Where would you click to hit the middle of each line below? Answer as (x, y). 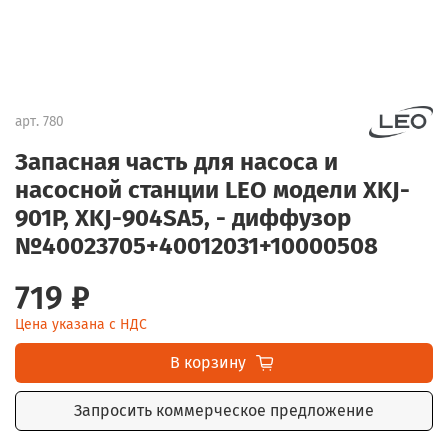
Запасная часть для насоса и (176, 161)
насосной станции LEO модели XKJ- (212, 189)
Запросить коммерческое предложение (224, 410)
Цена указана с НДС (81, 324)
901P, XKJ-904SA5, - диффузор (183, 217)
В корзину (207, 362)
